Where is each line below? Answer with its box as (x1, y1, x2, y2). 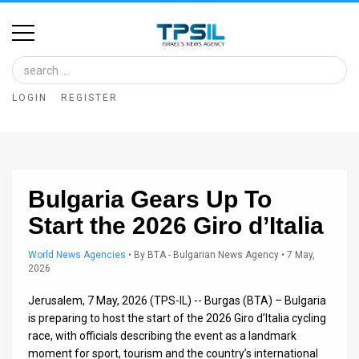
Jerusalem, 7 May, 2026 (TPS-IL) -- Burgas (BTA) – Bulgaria (28, 293, 326, 307)
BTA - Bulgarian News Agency (147, 248, 279, 260)
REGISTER (61, 91, 118, 103)
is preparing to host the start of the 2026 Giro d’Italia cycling (28, 311, 326, 325)
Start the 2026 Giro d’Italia (28, 212, 324, 239)
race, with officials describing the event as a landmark (28, 329, 296, 342)
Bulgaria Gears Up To (28, 185, 272, 212)
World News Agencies (28, 248, 126, 260)
